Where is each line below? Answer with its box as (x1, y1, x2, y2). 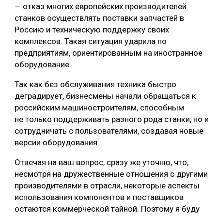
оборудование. (15, 60, 71, 70)
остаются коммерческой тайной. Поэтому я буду (15, 204, 200, 214)
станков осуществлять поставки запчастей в (15, 13, 184, 23)
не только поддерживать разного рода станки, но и (15, 114, 209, 124)
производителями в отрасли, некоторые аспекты (15, 181, 200, 191)
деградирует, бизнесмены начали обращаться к (15, 91, 196, 101)
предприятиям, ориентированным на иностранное (15, 48, 202, 58)
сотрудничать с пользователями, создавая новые (15, 126, 203, 136)
